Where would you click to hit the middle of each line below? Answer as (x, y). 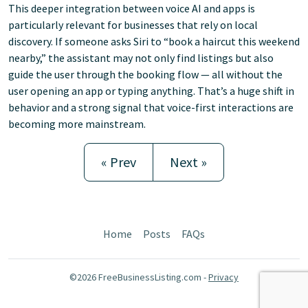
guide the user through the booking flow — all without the (145, 74)
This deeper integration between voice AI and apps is (132, 8)
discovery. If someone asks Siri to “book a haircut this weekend (154, 41)
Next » (188, 162)
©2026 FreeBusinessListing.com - (139, 277)
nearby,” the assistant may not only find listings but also (141, 58)
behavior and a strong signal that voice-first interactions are (151, 107)
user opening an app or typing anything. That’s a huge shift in (151, 91)
